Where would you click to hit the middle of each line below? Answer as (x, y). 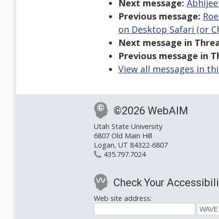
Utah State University (128, 127)
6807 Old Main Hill (123, 136)
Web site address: (123, 198)
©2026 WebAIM (151, 111)
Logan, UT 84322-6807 (131, 145)
